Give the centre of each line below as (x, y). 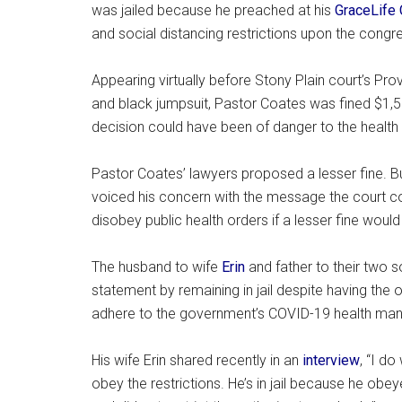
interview (331, 360)
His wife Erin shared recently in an (197, 360)
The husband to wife (157, 267)
